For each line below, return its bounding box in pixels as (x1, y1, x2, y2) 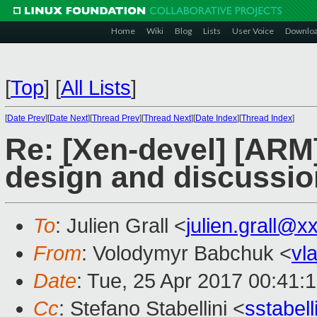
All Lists (61, 76, 131, 99)
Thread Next (144, 113, 191, 123)
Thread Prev (92, 113, 139, 123)
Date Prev (7, 113, 45, 123)
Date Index (195, 113, 237, 123)
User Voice (232, 25, 274, 36)
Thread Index (241, 113, 292, 123)
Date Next (50, 113, 88, 123)
